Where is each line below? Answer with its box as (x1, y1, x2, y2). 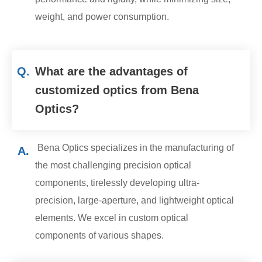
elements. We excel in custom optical (35, 212, 188, 223)
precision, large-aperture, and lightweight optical (35, 195, 234, 205)
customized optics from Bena (35, 83, 199, 96)
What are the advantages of (35, 64, 188, 78)
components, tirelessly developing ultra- (35, 177, 199, 188)
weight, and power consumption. (35, 11, 169, 22)
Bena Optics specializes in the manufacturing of (35, 142, 234, 153)
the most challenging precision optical (35, 160, 191, 170)
